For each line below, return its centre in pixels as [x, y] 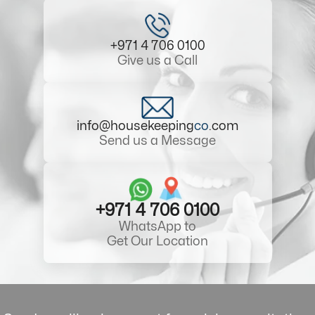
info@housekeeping [135, 126]
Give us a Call [157, 60]
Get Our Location [157, 241]
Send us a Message [157, 141]
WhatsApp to [157, 226]
